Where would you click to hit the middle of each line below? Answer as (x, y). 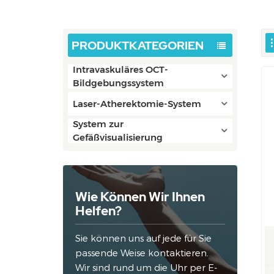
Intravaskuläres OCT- (120, 69)
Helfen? (99, 211)
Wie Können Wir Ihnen (140, 197)
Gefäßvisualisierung (117, 137)
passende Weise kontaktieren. (142, 253)
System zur (98, 124)
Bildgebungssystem (118, 83)
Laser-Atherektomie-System (137, 103)
